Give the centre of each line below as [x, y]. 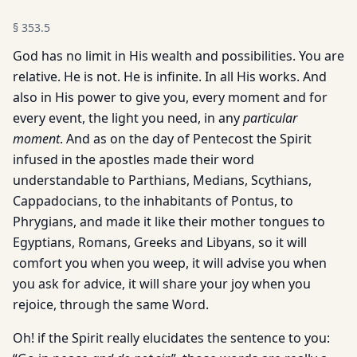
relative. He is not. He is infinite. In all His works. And [170, 76]
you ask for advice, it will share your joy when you [162, 284]
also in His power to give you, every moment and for [170, 97]
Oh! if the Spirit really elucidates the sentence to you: [171, 338]
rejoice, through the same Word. [111, 304]
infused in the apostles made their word [133, 159]
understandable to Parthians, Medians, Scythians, [162, 180]
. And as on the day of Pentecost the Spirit [186, 139]
